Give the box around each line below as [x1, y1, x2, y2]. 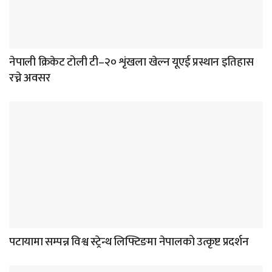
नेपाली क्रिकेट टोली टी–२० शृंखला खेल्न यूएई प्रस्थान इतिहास [9, 52, 254, 72]
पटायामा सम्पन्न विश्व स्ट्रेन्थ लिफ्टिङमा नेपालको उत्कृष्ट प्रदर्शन [9, 232, 249, 251]
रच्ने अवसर [9, 68, 50, 87]
